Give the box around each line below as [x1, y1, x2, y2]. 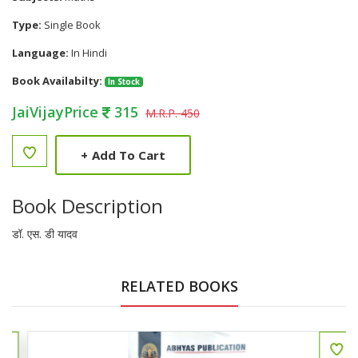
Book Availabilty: [12, 74, 102, 88]
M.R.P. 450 [145, 105, 200, 121]
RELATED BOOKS [120, 276, 238, 296]
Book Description [12, 193, 163, 219]
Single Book [42, 18, 101, 32]
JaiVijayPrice [12, 102, 102, 121]
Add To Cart [92, 146, 165, 163]
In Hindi [69, 46, 107, 60]
